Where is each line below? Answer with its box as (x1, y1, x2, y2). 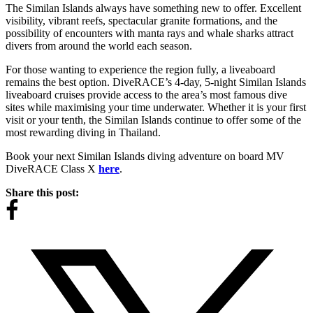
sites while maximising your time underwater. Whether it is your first (6, 101, 306, 114)
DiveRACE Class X (6, 163, 99, 175)
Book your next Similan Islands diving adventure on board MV (6, 150, 284, 163)
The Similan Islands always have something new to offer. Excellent (6, 2, 301, 15)
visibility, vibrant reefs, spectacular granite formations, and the (6, 15, 277, 27)
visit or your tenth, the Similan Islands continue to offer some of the (6, 114, 301, 126)
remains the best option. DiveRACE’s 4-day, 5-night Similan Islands (6, 76, 306, 89)
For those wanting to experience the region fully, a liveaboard (6, 64, 275, 76)
